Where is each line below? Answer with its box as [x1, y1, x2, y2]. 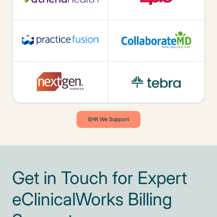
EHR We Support [88, 116, 129, 123]
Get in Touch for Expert [12, 168, 187, 188]
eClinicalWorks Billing [12, 189, 172, 209]
